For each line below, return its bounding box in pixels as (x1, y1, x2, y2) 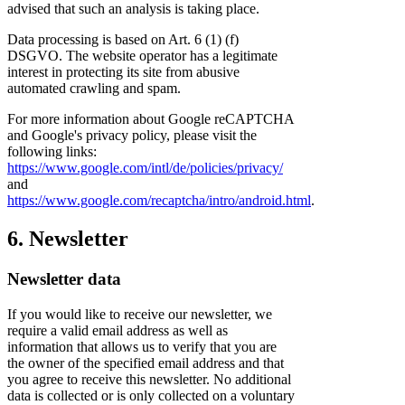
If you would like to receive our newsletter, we (7, 306, 272, 322)
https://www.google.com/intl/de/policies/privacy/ (7, 160, 283, 176)
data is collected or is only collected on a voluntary (7, 387, 295, 403)
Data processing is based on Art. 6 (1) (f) (7, 32, 239, 48)
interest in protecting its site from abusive (7, 64, 240, 80)
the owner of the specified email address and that (7, 354, 284, 371)
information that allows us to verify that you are (7, 338, 277, 354)
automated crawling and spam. (7, 80, 181, 97)
